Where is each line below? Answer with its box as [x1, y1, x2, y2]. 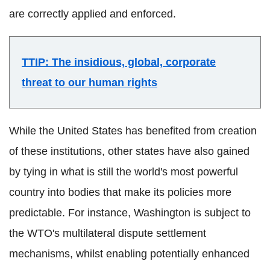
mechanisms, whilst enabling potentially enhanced [9, 247, 250, 260]
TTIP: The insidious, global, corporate [22, 55, 216, 68]
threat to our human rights [22, 76, 157, 89]
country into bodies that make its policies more [9, 186, 231, 198]
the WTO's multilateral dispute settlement [9, 227, 206, 239]
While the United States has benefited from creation [9, 124, 257, 137]
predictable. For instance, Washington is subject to [9, 206, 251, 219]
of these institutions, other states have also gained [9, 145, 250, 157]
